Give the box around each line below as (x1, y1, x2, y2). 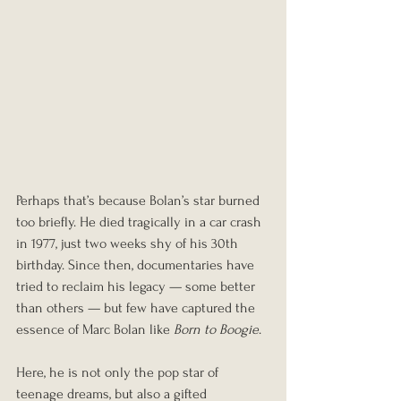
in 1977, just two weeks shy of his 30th (16, 235, 242, 252)
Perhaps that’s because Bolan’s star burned (16, 192, 263, 209)
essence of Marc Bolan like (16, 320, 174, 337)
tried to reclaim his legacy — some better (16, 277, 259, 294)
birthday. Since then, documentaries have (16, 256, 258, 273)
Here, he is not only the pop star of (16, 363, 222, 380)
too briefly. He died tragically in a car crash (16, 213, 265, 230)
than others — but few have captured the (16, 299, 259, 316)
